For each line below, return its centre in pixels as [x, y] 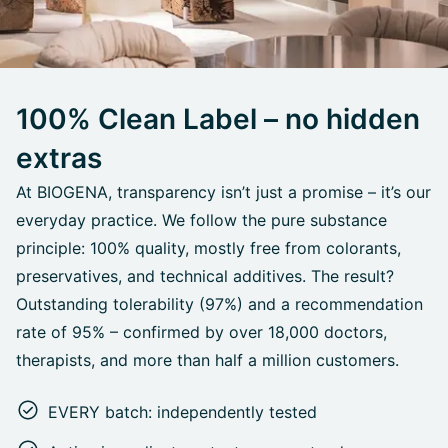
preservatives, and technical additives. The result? [205, 276]
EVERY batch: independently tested [182, 412]
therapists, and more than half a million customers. [207, 360]
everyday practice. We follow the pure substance [201, 220]
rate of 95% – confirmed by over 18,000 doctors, [201, 332]
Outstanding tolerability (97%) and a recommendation [219, 304]
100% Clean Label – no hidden [218, 119]
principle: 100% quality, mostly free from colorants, [208, 248]
